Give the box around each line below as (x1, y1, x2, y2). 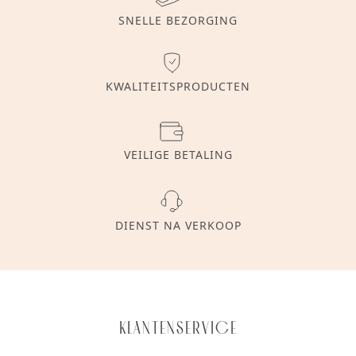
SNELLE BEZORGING (118, 13, 238, 28)
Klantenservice (118, 318, 238, 338)
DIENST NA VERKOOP (114, 218, 242, 233)
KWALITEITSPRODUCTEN (106, 79, 250, 94)
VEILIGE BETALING (123, 147, 233, 162)
